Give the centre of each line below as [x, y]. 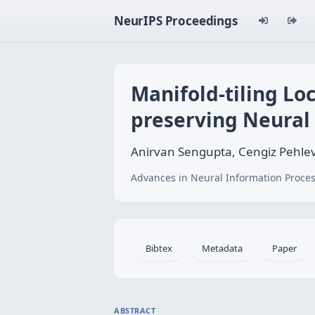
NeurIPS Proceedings [176, 21]
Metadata [222, 248]
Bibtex [159, 248]
